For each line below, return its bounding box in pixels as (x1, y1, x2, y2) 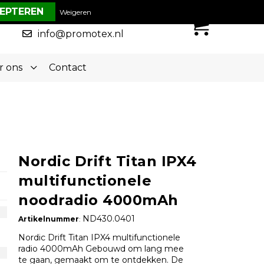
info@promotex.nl (38, 28, 124, 39)
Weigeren (59, 8, 91, 16)
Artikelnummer (18, 214, 79, 224)
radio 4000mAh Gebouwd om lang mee (18, 243, 184, 255)
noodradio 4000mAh (18, 192, 179, 209)
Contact (48, 62, 87, 73)
